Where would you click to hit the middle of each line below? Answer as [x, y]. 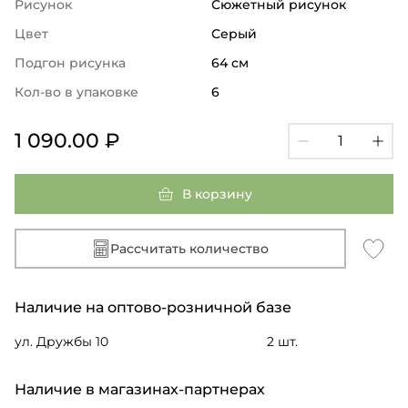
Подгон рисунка [70, 62]
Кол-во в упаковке [76, 92]
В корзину [217, 194]
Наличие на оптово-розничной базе [153, 307]
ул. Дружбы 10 [61, 341]
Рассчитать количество [189, 248]
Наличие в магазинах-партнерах [140, 389]
